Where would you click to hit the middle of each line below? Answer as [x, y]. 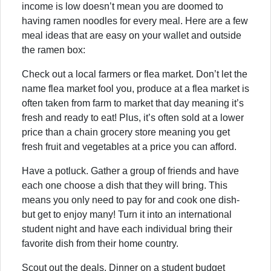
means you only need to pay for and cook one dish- [131, 200]
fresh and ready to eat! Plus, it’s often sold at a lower [133, 117]
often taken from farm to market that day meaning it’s [133, 103]
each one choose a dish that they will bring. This [125, 185]
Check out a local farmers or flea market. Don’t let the [135, 74]
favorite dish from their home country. [100, 243]
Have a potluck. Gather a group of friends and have [130, 171]
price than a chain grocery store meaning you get [126, 132]
